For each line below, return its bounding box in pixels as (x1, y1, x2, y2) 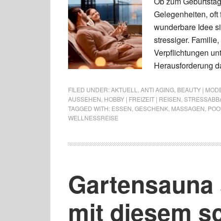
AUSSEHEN (68, 95, 101, 103)
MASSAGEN (171, 104, 205, 112)
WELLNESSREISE (68, 113, 118, 122)
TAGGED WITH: (68, 104, 111, 112)
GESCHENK (135, 104, 168, 112)
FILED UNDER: (68, 85, 111, 94)
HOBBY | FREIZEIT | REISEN (104, 95, 181, 103)
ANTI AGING (141, 85, 174, 94)
